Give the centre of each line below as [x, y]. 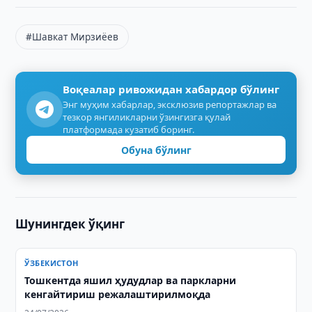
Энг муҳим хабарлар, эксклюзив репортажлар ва [170, 104]
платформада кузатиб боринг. [129, 130]
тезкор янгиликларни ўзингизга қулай [147, 117]
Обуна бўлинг [156, 150]
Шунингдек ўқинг [70, 224]
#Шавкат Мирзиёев [72, 37]
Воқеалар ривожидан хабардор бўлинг [171, 89]
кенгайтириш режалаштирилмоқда [118, 294]
